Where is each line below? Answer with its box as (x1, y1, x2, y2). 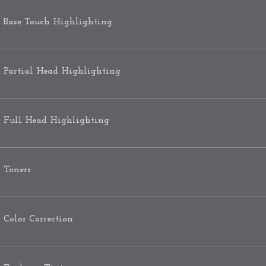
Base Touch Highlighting (4, 17, 112, 27)
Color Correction (4, 214, 73, 224)
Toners (4, 164, 31, 175)
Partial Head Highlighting (4, 66, 121, 76)
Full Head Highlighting (4, 115, 109, 125)
